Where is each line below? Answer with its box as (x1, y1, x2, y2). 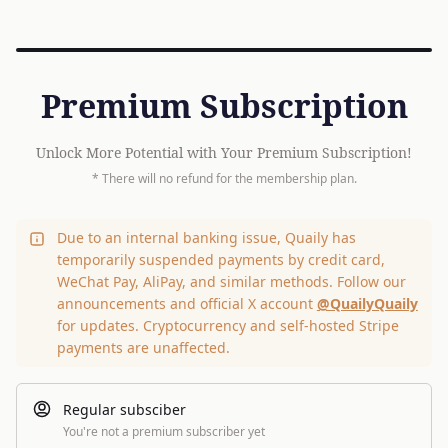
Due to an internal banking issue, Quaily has (56, 228, 356, 247)
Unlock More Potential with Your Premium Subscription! (36, 143, 412, 162)
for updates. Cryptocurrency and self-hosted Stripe (56, 316, 399, 335)
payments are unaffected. (56, 338, 230, 357)
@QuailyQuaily (316, 294, 418, 313)
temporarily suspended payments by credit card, (56, 250, 385, 269)
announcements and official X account (56, 294, 317, 313)
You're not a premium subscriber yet (63, 423, 265, 440)
